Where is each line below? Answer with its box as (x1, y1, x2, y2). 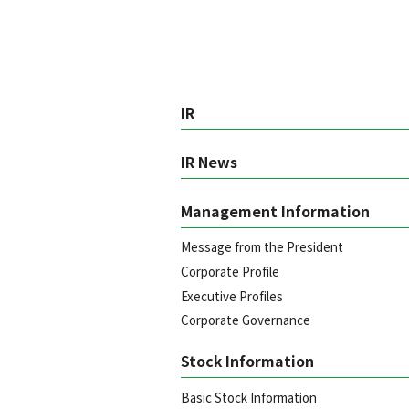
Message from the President (180, 237, 343, 257)
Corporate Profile (180, 262, 279, 281)
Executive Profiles (180, 286, 283, 305)
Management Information (180, 200, 370, 222)
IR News (180, 152, 237, 173)
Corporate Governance (180, 310, 310, 330)
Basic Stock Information (180, 387, 317, 406)
